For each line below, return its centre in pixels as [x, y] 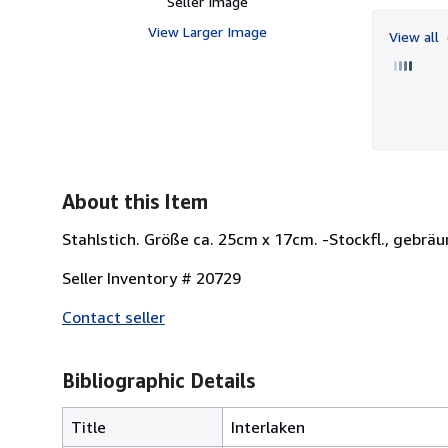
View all [416, 36]
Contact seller [113, 316]
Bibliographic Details [158, 380]
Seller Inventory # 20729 [151, 277]
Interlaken [268, 426]
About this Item [135, 201]
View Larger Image [207, 31]
